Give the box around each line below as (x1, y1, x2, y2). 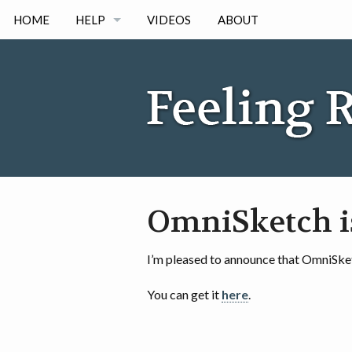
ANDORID (75, 130, 132, 145)
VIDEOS (147, 13, 192, 27)
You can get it (147, 287, 222, 302)
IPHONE (75, 91, 121, 105)
